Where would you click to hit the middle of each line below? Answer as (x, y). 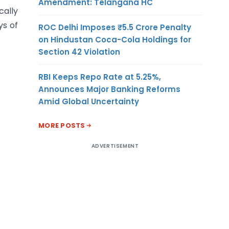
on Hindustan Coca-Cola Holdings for (115, 39)
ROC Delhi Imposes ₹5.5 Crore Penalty (115, 27)
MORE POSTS (62, 125)
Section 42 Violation (79, 52)
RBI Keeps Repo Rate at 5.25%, (100, 77)
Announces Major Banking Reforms (109, 89)
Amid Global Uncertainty (89, 101)
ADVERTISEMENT (115, 146)
